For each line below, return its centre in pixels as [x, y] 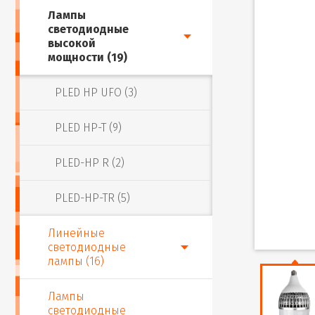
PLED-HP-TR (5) [92, 198]
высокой [72, 43]
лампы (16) [76, 261]
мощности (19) [88, 57]
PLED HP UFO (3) [96, 92]
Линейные [76, 233]
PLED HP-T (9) [88, 128]
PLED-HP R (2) [90, 163]
